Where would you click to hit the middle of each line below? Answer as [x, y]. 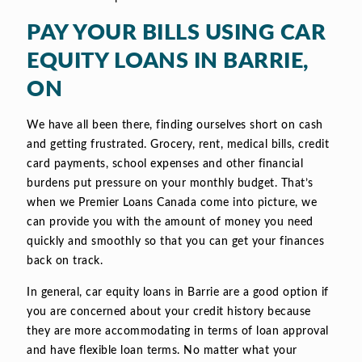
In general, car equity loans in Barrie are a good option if [178, 293]
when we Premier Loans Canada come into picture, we [172, 203]
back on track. [65, 261]
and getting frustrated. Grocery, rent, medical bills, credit [178, 145]
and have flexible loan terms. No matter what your [162, 351]
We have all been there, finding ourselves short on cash [175, 126]
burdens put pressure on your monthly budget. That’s [170, 184]
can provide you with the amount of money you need [170, 223]
